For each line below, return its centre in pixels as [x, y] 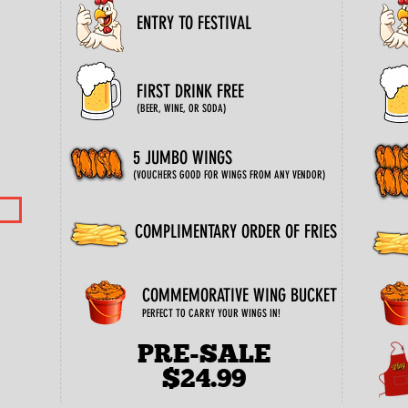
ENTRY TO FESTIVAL [194, 23]
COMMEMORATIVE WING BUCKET [240, 295]
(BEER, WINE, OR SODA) [182, 108]
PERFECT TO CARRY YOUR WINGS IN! [211, 313]
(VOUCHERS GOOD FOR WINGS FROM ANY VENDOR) [229, 175]
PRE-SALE [204, 353]
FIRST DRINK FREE [190, 91]
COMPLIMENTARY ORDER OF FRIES [236, 231]
